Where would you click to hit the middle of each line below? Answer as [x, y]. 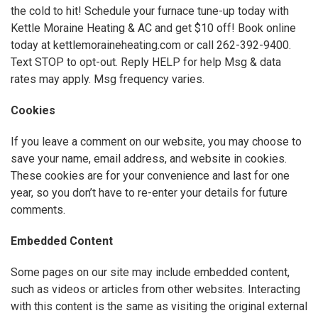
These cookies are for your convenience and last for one [150, 176]
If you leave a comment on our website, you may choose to [156, 142]
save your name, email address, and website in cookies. [149, 159]
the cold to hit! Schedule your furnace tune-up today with [150, 11]
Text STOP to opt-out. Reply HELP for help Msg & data [146, 62]
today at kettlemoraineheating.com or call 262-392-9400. [151, 45]
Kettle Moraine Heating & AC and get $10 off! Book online [153, 28]
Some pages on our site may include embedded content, [150, 273]
